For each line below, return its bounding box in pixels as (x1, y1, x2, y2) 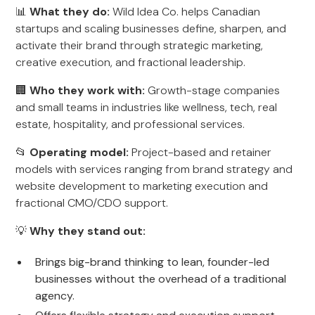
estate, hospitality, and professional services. (15, 117, 245, 131)
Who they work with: (30, 83, 146, 98)
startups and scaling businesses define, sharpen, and (15, 21, 287, 36)
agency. (35, 288, 75, 303)
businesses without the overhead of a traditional (35, 271, 287, 286)
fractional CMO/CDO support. (15, 195, 169, 210)
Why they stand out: (30, 224, 146, 238)
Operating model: (30, 145, 129, 160)
